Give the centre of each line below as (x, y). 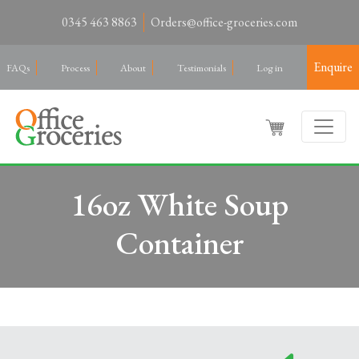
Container (179, 243)
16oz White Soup (179, 204)
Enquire (333, 67)
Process (75, 67)
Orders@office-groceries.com (224, 22)
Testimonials (201, 67)
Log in (270, 67)
